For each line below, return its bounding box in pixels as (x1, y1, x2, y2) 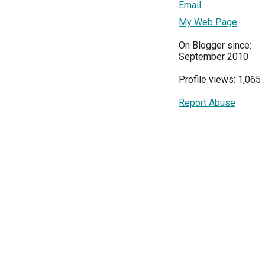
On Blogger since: (179, 40, 251, 51)
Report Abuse (179, 97, 235, 109)
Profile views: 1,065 (179, 74, 261, 86)
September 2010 (179, 51, 248, 63)
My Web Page (179, 17, 237, 28)
